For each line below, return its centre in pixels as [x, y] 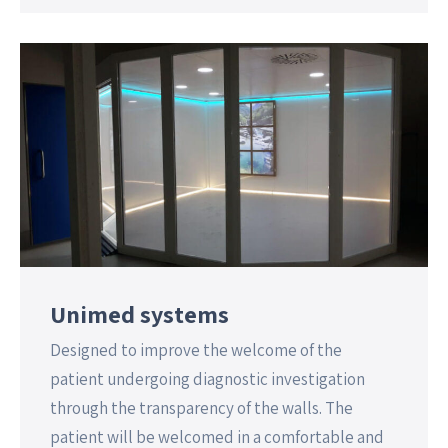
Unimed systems [139, 313]
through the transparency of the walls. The [201, 407]
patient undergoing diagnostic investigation [207, 378]
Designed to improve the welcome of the [196, 349]
